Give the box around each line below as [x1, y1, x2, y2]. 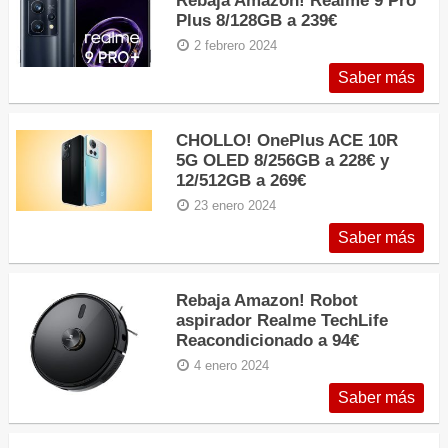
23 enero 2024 [194, 198, 277, 213]
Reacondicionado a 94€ [176, 329, 360, 350]
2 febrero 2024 [194, 38, 278, 53]
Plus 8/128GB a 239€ [176, 9, 338, 30]
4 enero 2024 [194, 358, 270, 373]
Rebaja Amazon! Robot [176, 289, 359, 310]
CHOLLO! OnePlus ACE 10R [176, 129, 399, 150]
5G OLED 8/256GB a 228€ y [176, 149, 390, 170]
